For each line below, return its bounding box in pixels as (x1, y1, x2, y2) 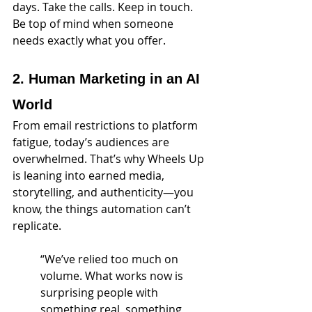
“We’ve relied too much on (40, 251, 181, 267)
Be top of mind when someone (13, 15, 176, 31)
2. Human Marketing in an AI (13, 70, 204, 86)
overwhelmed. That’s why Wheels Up (13, 150, 207, 166)
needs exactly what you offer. (13, 32, 166, 48)
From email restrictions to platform (13, 117, 201, 133)
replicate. (13, 217, 61, 233)
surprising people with (40, 284, 161, 300)
